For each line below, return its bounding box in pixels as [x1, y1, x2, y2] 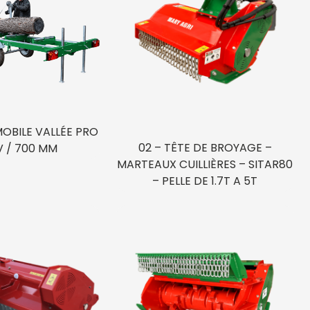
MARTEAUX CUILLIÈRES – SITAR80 [117, 156, 293, 172]
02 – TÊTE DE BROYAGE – [138, 139, 272, 156]
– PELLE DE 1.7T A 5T [152, 172, 258, 189]
